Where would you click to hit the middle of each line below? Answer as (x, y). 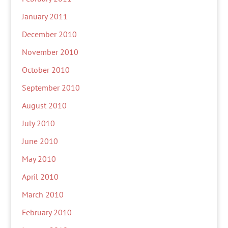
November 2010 (50, 52)
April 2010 (40, 177)
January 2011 (45, 16)
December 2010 (49, 34)
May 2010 (39, 159)
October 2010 (46, 70)
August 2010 (44, 105)
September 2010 (51, 88)
